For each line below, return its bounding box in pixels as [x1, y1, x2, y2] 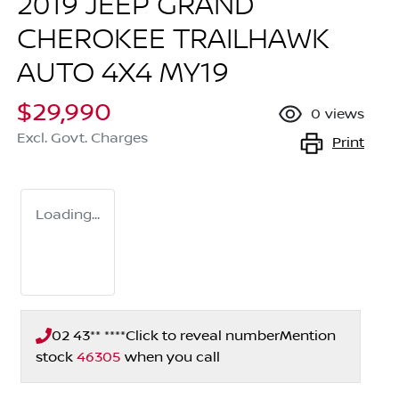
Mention [280, 327, 336, 344]
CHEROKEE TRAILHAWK [17, 22, 330, 57]
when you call [125, 348, 220, 365]
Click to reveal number [126, 327, 280, 344]
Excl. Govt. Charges [17, 129, 148, 146]
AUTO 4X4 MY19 [17, 56, 229, 91]
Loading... [36, 206, 100, 223]
